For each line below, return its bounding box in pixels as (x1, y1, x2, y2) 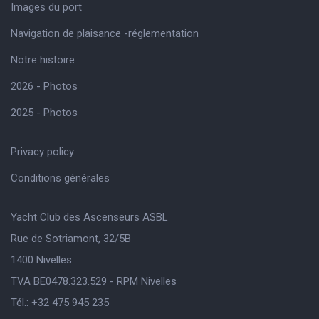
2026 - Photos (11, 80, 78, 93)
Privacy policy (11, 145, 74, 159)
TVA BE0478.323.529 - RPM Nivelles (11, 275, 177, 288)
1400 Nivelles (11, 253, 72, 267)
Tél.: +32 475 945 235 (11, 296, 109, 310)
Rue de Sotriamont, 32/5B (11, 232, 131, 246)
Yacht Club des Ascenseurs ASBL (11, 211, 168, 224)
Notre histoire (11, 53, 75, 67)
